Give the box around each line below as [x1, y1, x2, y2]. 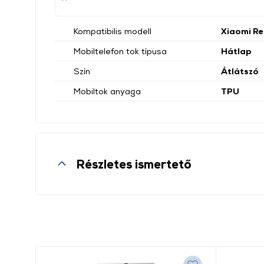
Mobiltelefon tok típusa [74, 46, 167, 56]
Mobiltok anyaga [74, 86, 141, 96]
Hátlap [221, 46, 252, 56]
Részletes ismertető [76, 157, 192, 171]
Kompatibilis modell [74, 26, 151, 36]
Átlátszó [221, 66, 259, 76]
